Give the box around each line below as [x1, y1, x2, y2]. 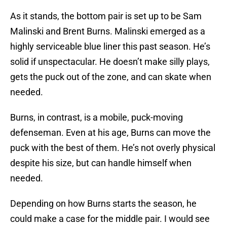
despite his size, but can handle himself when [10, 158, 192, 169]
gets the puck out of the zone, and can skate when [10, 71, 211, 83]
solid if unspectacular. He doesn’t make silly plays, [10, 56, 210, 67]
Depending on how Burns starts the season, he [10, 198, 197, 209]
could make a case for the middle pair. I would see [10, 213, 210, 224]
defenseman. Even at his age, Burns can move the [10, 127, 211, 138]
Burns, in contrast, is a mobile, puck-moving [10, 112, 183, 123]
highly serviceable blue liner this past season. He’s [10, 41, 210, 52]
